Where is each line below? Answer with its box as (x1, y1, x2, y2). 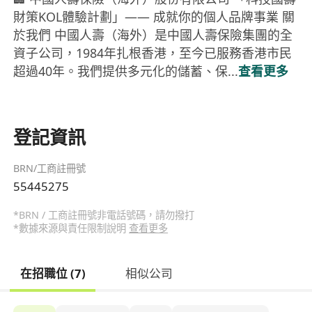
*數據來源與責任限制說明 (13, 221, 130, 235)
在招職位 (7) (19, 265, 86, 281)
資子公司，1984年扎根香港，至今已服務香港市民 (13, 45, 292, 62)
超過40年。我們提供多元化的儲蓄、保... (13, 63, 239, 80)
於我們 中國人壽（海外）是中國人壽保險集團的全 (13, 26, 293, 44)
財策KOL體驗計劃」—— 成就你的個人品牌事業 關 (13, 8, 295, 26)
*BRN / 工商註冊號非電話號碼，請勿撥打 (13, 208, 195, 221)
